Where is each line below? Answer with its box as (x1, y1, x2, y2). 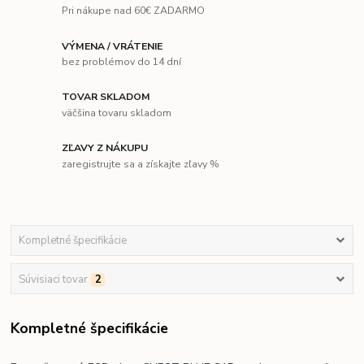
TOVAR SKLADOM (62, 90, 151, 104)
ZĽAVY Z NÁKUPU (62, 141, 149, 155)
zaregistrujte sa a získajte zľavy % (62, 157, 220, 171)
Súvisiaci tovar (18, 271, 88, 287)
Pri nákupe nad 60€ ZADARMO (62, 4, 206, 18)
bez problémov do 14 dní (62, 55, 182, 69)
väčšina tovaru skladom (62, 106, 172, 119)
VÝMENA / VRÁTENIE (62, 39, 163, 53)
